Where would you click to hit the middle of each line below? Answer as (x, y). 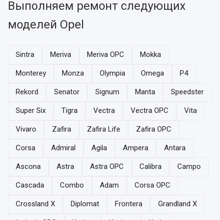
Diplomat (85, 204)
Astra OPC (107, 167)
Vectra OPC (150, 111)
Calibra (151, 167)
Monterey (31, 73)
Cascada (30, 185)
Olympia (112, 73)
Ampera (136, 148)
